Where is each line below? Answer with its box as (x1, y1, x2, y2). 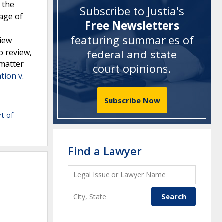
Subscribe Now (104, 95, 160, 105)
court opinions (93, 61, 168, 77)
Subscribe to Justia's (79, 3, 184, 19)
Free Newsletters (84, 18, 179, 34)
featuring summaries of (70, 32, 194, 48)
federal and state (87, 47, 177, 62)
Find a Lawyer (68, 143, 142, 158)
